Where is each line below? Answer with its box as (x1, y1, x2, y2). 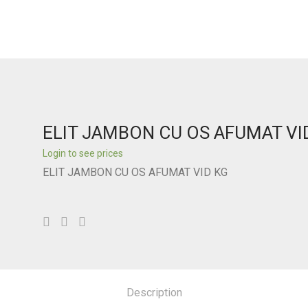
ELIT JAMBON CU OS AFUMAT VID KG (43, 166, 228, 179)
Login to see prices (43, 148, 124, 159)
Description (126, 286, 182, 299)
